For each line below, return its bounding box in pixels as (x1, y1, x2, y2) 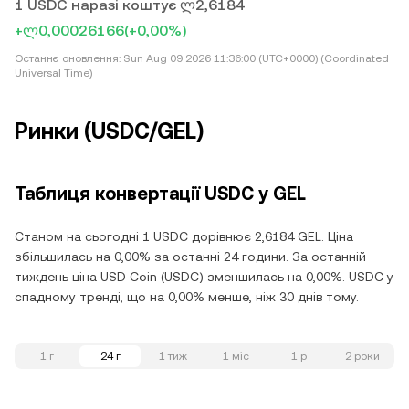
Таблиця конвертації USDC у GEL (15, 183, 306, 204)
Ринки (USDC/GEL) (15, 119, 204, 144)
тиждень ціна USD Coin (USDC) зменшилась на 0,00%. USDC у (15, 269, 393, 284)
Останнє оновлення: (15, 52, 121, 65)
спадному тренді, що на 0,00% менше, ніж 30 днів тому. (15, 289, 359, 304)
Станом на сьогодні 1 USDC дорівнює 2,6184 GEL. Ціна (15, 229, 353, 244)
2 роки (344, 350, 380, 362)
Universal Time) (15, 67, 92, 79)
